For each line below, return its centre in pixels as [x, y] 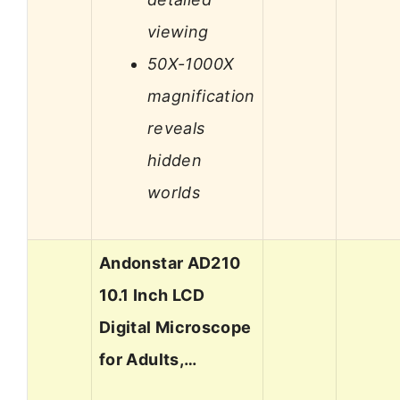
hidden [175, 160]
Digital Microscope [175, 328]
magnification [201, 96]
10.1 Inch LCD [152, 296]
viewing [178, 31]
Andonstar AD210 [170, 263]
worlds [174, 192]
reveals [176, 128]
